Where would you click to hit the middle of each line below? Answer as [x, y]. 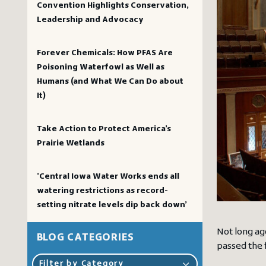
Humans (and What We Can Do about [110, 82]
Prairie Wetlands [70, 143]
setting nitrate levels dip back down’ [112, 205]
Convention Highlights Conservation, [113, 6]
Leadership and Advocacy [90, 20]
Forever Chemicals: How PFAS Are [104, 53]
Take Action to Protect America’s [104, 129]
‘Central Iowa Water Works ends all [108, 177]
